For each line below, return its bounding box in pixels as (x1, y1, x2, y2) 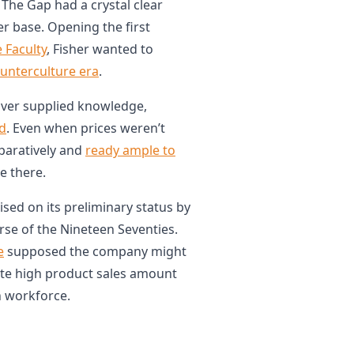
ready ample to (85, 141, 175, 159)
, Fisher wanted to (47, 40, 153, 58)
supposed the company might (4, 243, 186, 260)
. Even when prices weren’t (6, 119, 165, 137)
